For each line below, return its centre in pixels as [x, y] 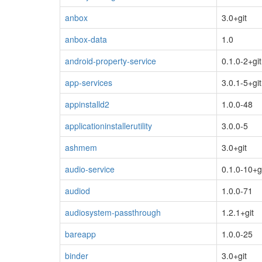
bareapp [80, 234]
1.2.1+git [238, 212]
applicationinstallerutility [108, 125]
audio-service [90, 169]
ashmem [81, 147]
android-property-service [111, 61]
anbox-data [86, 39]
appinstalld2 [87, 104]
